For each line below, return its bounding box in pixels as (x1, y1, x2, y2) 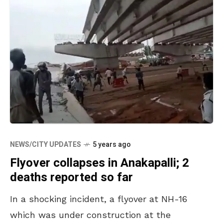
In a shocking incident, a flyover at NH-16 (10, 193, 188, 204)
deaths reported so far (10, 168, 133, 186)
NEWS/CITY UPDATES (10, 139, 81, 150)
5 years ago (93, 139, 131, 150)
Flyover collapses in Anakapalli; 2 (10, 154, 189, 172)
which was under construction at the (10, 209, 171, 220)
